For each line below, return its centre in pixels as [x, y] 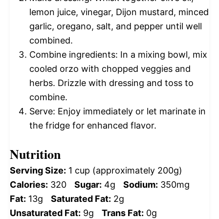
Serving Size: [38, 170]
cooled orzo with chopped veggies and [110, 68]
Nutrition [35, 154]
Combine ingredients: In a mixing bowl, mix [118, 54]
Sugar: [88, 184]
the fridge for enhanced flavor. [93, 125]
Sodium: [141, 184]
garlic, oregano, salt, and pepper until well [116, 26]
